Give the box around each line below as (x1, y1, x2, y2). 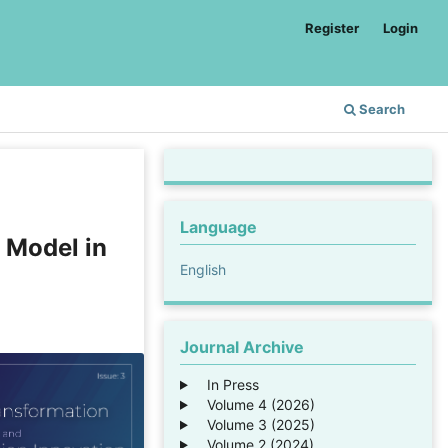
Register (305, 19, 360, 36)
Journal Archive (180, 336, 304, 357)
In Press (194, 375, 259, 393)
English (180, 260, 226, 278)
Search (356, 100, 405, 117)
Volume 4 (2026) (194, 395, 315, 413)
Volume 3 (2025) (194, 415, 315, 433)
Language (180, 216, 257, 237)
